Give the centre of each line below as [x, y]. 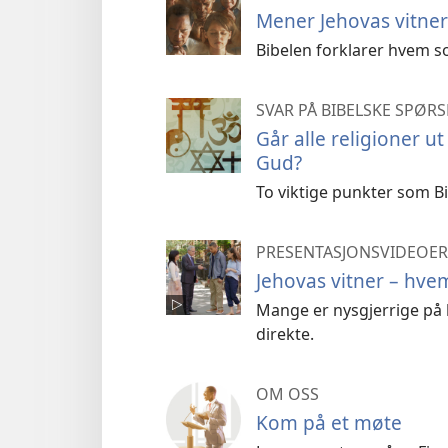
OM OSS [287, 393]
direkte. [285, 333]
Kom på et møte [329, 422]
